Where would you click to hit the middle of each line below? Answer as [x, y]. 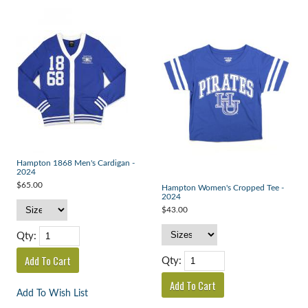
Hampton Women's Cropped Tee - [222, 188]
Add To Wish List [52, 294]
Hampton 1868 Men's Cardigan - [75, 164]
